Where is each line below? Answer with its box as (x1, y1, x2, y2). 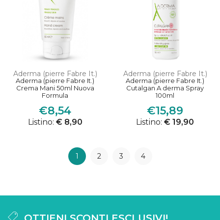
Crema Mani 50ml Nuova (16, 84, 94, 92)
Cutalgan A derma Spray (126, 84, 204, 92)
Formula (42, 91, 68, 100)
